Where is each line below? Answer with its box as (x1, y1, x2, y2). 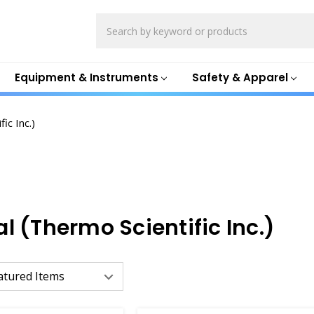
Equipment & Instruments (14, 69, 158, 85)
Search (95, 13, 130, 28)
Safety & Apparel (191, 69, 288, 85)
